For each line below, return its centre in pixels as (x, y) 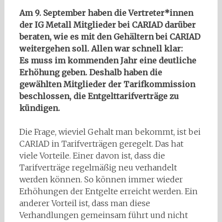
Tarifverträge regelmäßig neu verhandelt (98, 168)
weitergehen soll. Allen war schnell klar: (101, 49)
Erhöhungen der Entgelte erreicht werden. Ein (108, 192)
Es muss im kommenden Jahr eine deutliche (108, 61)
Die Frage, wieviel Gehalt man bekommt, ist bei (110, 132)
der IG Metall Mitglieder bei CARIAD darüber (107, 25)
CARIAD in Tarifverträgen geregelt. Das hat (101, 144)
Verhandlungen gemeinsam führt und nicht (103, 215)
